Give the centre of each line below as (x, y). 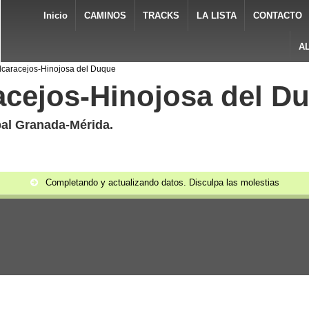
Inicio (55, 16)
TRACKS (161, 16)
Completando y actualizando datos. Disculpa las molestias (161, 182)
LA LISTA (216, 16)
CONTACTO (278, 16)
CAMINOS (105, 16)
